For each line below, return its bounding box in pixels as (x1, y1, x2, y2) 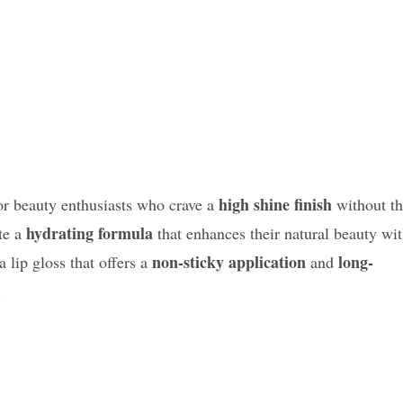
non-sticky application (152, 250, 306, 274)
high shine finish (219, 193, 332, 217)
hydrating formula (26, 221, 153, 246)
